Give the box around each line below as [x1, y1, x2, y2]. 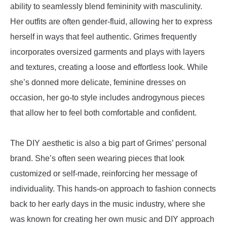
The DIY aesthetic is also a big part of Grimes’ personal [10, 139, 207, 148]
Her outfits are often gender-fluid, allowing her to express [10, 17, 212, 26]
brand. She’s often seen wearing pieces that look [10, 154, 184, 163]
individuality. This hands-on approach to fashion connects [10, 184, 216, 194]
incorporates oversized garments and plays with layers [10, 48, 205, 57]
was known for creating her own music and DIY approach [10, 215, 214, 224]
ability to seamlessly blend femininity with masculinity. [10, 2, 202, 11]
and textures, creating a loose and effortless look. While [10, 63, 208, 72]
